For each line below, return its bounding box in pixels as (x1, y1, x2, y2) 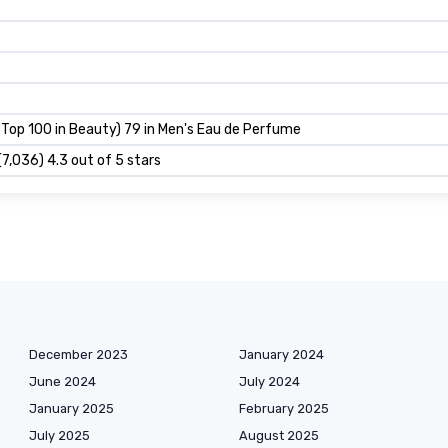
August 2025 (239, 428, 319, 444)
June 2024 (29, 374, 96, 390)
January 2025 (29, 401, 114, 417)
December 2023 (29, 347, 128, 363)
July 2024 (239, 374, 300, 390)
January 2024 (239, 347, 324, 363)
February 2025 (239, 401, 329, 417)
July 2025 (29, 428, 90, 444)
